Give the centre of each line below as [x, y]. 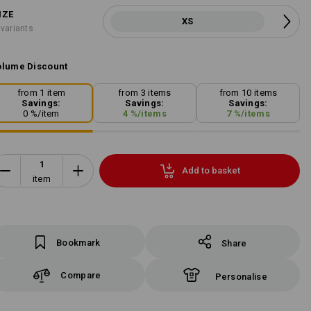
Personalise [241, 277]
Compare [81, 275]
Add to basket [211, 171]
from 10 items [248, 92]
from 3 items [145, 92]
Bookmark [78, 243]
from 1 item [41, 92]
